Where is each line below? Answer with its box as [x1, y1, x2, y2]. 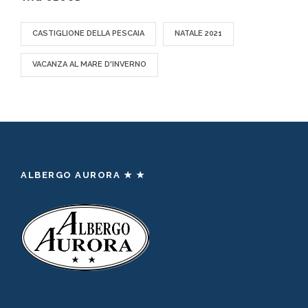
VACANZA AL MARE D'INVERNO [32, 60, 146, 69]
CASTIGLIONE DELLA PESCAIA [32, 29, 144, 38]
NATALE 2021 [175, 29, 222, 38]
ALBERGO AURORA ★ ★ [21, 170, 145, 181]
